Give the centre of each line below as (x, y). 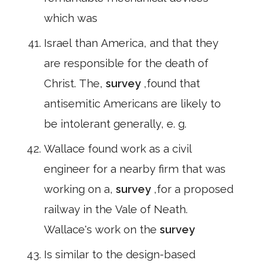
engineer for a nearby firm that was (135, 169)
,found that (172, 83)
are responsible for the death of (126, 63)
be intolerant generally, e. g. (115, 124)
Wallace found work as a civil (118, 149)
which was (71, 18)
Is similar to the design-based (120, 254)
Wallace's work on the (102, 229)
